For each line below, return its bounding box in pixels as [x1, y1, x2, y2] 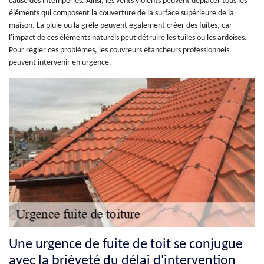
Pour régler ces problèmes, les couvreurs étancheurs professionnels [9, 45, 229, 55]
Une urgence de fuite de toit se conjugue [9, 237, 243, 252]
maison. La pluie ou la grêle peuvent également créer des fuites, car [9, 21, 232, 30]
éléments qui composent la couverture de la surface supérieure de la [9, 8, 234, 18]
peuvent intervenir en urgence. [9, 58, 111, 67]
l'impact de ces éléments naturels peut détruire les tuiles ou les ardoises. [9, 33, 247, 42]
